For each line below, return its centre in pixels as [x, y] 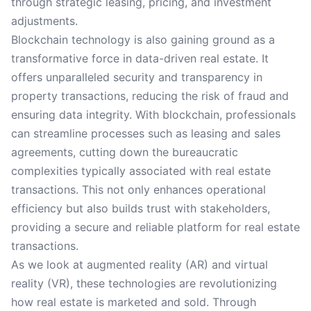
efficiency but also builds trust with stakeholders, [141, 208]
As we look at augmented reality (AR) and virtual [140, 264]
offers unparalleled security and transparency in [137, 77]
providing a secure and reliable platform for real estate [155, 227]
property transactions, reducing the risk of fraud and [150, 96]
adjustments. [44, 21]
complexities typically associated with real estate [141, 171]
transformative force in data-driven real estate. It [140, 58]
